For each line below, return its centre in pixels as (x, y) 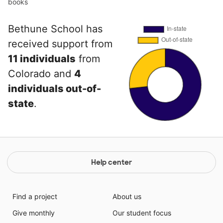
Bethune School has (55, 29)
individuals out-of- (55, 89)
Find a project (35, 196)
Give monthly (33, 213)
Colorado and (41, 74)
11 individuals (42, 59)
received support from (60, 44)
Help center (111, 162)
